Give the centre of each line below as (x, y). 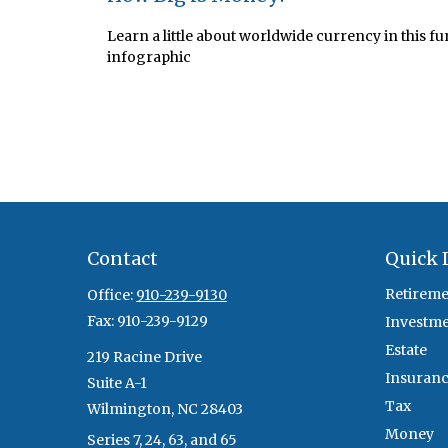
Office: (111, 295)
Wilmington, (130, 409)
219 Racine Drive (144, 357)
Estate (405, 350)
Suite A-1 (117, 383)
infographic (149, 56)
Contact (122, 258)
